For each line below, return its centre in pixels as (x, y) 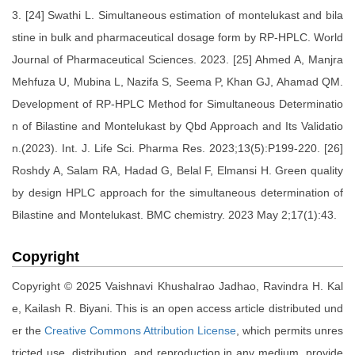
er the (28, 331)
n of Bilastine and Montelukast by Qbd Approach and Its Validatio (177, 126)
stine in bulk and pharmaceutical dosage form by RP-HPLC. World (177, 38)
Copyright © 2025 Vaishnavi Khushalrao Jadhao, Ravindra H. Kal (177, 286)
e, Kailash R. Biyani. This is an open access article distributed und (177, 309)
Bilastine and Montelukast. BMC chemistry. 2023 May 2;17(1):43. (174, 215)
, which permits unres (290, 331)
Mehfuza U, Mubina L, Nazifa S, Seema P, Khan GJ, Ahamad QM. (177, 82)
